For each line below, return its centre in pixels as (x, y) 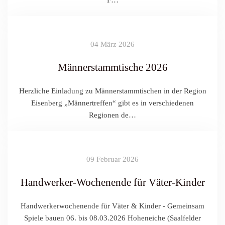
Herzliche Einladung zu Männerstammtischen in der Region (113, 91)
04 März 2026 (113, 44)
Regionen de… (113, 115)
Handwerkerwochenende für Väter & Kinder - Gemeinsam (113, 206)
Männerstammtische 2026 (113, 68)
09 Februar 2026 (113, 159)
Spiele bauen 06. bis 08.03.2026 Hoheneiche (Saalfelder (113, 218)
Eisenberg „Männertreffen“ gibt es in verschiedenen (113, 103)
